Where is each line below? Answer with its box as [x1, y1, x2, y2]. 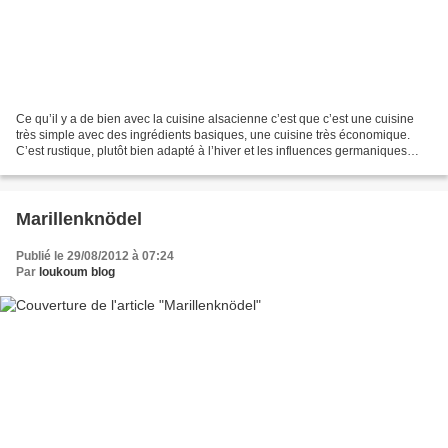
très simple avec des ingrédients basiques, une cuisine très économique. [16, 127, 410, 142]
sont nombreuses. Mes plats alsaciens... [16, 159, 232, 174]
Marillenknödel [16, 208, 142, 229]
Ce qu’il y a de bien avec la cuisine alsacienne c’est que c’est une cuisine [16, 111, 414, 126]
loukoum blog [39, 264, 115, 279]
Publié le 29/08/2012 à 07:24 [16, 248, 174, 263]
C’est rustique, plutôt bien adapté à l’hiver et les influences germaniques [16, 143, 407, 158]
